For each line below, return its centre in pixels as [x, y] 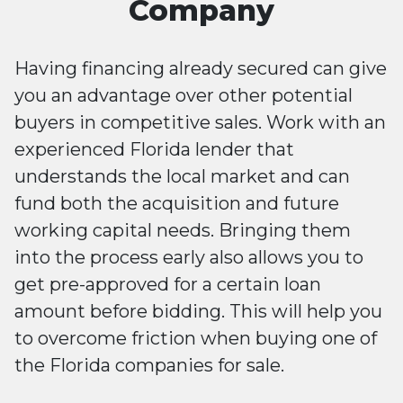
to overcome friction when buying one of [196, 339]
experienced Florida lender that [154, 150]
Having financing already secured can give [201, 69]
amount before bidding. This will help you [198, 312]
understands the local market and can [182, 177]
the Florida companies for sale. [152, 366]
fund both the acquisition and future [177, 204]
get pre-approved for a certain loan [168, 285]
